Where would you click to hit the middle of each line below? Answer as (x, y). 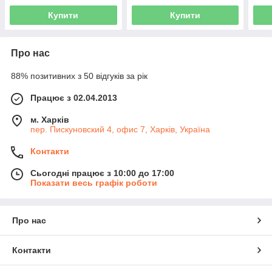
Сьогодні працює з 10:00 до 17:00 (102, 173)
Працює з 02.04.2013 (74, 97)
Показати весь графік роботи (94, 182)
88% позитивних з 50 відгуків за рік (79, 76)
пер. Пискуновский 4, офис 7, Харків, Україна (120, 129)
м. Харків (50, 119)
